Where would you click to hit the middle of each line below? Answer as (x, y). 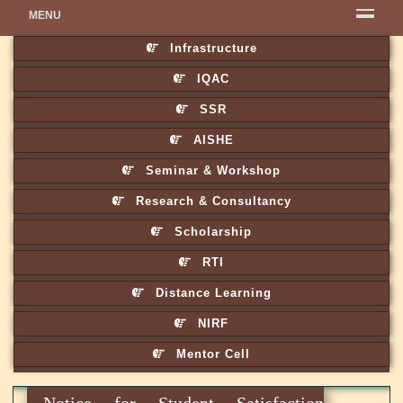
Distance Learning (211, 292)
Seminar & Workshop (211, 170)
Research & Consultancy (211, 201)
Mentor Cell (211, 354)
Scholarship (211, 231)
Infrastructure (211, 48)
